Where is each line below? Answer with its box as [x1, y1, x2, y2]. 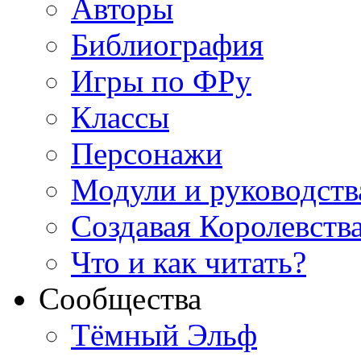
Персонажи [71, 136, 222, 172]
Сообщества [39, 281, 201, 317]
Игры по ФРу [71, 64, 251, 99]
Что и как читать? [71, 245, 306, 280]
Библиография [71, 27, 263, 63]
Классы [71, 100, 169, 135]
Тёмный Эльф [71, 317, 257, 353]
